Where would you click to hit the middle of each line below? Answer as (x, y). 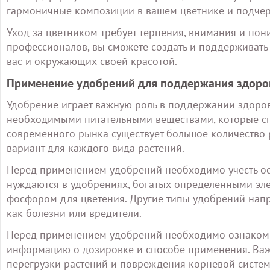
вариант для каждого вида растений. (96, 148)
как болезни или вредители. (74, 213)
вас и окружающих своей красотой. (92, 61)
